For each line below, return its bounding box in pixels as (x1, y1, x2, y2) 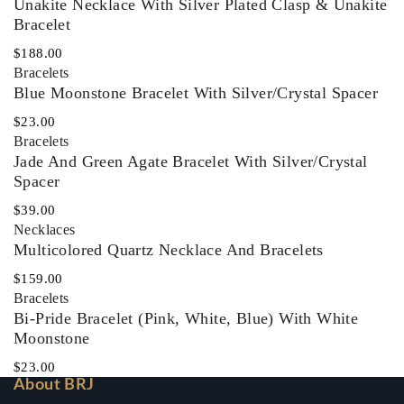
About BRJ (14, 376, 95, 393)
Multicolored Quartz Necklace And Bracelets (14, 241, 324, 259)
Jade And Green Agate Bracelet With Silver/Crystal (14, 152, 368, 170)
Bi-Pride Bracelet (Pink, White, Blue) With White (14, 309, 359, 327)
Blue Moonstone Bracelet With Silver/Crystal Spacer (14, 84, 378, 102)
